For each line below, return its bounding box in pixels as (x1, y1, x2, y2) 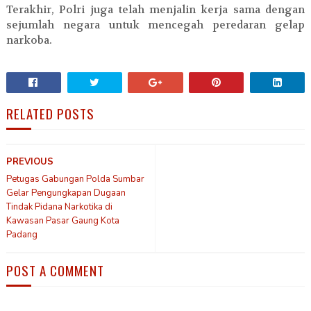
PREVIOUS (6, 155, 53, 169)
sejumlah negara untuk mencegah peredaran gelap (6, 18, 305, 33)
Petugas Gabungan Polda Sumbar (6, 173, 144, 186)
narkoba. (6, 33, 52, 48)
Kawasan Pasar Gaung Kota (6, 215, 119, 228)
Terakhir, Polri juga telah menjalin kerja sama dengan (6, 3, 305, 17)
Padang (6, 228, 37, 242)
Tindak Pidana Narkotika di (6, 201, 112, 214)
